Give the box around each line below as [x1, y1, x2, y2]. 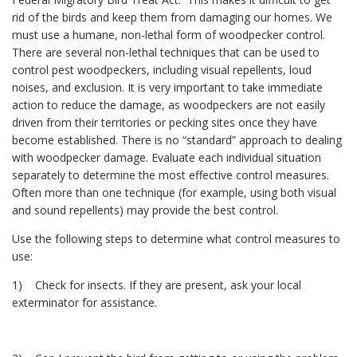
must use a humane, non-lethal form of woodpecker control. [12, 27, 325, 43]
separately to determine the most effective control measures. [12, 167, 329, 183]
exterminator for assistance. [12, 295, 157, 311]
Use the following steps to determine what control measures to [12, 231, 340, 247]
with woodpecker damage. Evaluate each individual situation [12, 150, 321, 166]
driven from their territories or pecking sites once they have [12, 115, 317, 131]
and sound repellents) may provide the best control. [12, 202, 278, 218]
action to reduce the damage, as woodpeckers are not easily [12, 97, 325, 113]
